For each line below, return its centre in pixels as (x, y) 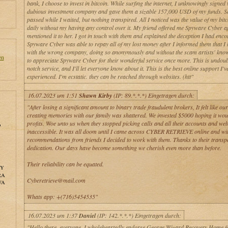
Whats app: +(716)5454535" (62, 196)
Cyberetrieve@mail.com (56, 180)
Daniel (87, 216)
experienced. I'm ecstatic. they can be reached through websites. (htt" (110, 76)
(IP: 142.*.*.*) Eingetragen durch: (138, 215)
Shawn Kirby (95, 95)
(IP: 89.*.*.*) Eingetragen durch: (153, 95)
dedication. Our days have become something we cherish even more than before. (124, 148)
